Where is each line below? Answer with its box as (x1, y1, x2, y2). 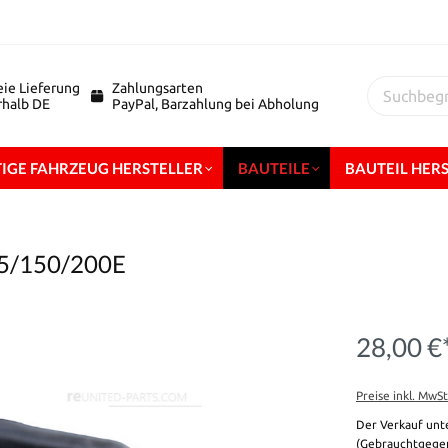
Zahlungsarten (111, 80, 203, 96)
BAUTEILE (238, 159, 310, 177)
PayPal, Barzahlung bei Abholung (111, 96, 319, 112)
